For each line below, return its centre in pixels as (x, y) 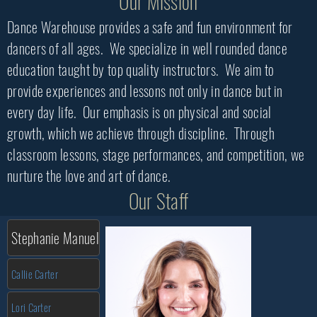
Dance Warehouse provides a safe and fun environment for (150, 27)
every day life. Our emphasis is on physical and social (139, 112)
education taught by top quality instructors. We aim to (141, 69)
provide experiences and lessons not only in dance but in (145, 91)
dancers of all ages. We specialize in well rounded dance (148, 48)
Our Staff (158, 201)
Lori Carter (31, 307)
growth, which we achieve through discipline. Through (141, 133)
